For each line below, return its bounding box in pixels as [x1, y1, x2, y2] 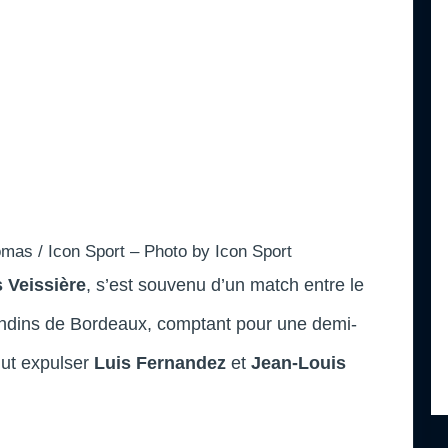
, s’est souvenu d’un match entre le [86, 274, 364, 295]
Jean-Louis [251, 352, 346, 373]
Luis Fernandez [94, 352, 226, 373]
